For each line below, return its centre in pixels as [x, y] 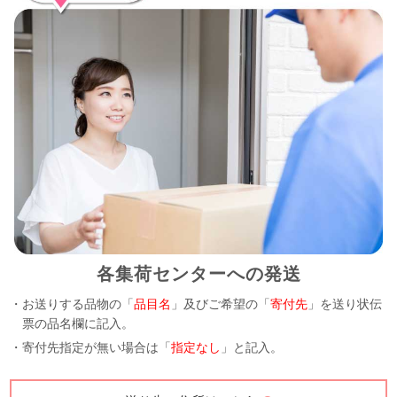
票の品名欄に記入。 [78, 324]
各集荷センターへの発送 [198, 274]
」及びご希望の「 [221, 304]
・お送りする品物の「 [72, 304]
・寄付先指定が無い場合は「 [91, 348]
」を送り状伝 [345, 304]
